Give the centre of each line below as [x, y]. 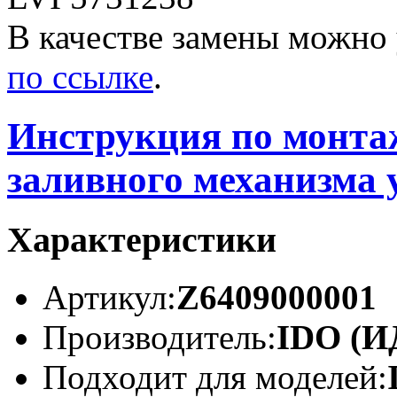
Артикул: [109, 297]
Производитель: [160, 337]
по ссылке [80, 77]
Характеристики [142, 240]
